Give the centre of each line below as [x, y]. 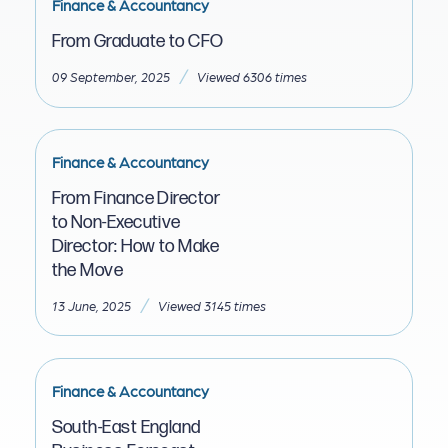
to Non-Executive [116, 222]
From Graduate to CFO [137, 42]
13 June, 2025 [91, 305]
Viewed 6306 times [251, 77]
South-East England [126, 427]
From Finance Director [136, 198]
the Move [87, 270]
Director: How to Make [135, 246]
